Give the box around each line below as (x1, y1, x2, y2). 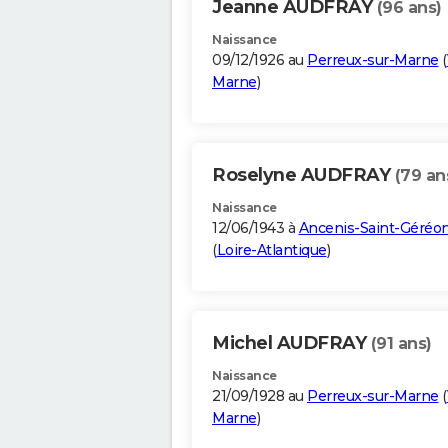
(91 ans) (370, 334, 432, 354)
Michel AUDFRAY (212, 332, 371, 355)
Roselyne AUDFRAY (212, 164, 395, 187)
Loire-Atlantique (216, 241, 327, 260)
